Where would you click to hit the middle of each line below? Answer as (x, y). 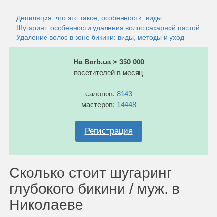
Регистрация (108, 131)
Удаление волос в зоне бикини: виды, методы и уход (100, 37)
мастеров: (99, 104)
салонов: (101, 93)
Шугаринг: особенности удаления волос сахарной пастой (108, 27)
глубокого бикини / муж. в (94, 188)
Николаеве (46, 204)
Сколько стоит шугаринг (91, 172)
